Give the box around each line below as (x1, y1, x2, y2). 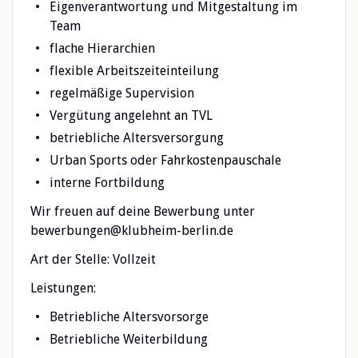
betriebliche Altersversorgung (49, 129, 224, 145)
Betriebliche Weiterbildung (49, 331, 208, 347)
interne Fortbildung (49, 174, 165, 190)
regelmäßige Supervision (49, 85, 194, 101)
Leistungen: (30, 280, 96, 296)
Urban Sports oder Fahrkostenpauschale (49, 152, 281, 168)
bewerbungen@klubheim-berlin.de (30, 222, 233, 238)
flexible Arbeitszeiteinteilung (49, 62, 219, 78)
